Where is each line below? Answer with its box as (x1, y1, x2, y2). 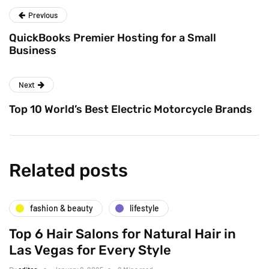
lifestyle (130, 203, 159, 214)
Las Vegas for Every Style (9, 241, 171, 258)
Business (9, 43, 56, 57)
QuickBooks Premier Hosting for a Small (9, 31, 216, 44)
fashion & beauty (30, 203, 93, 214)
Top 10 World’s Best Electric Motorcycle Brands (9, 102, 252, 116)
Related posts (9, 159, 128, 181)
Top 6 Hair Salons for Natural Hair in (9, 225, 236, 242)
